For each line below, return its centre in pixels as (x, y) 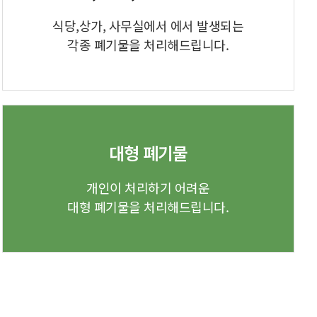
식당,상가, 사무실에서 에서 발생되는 (148, 25)
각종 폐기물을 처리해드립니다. (148, 44)
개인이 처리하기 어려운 (148, 187)
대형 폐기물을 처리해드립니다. (148, 206)
